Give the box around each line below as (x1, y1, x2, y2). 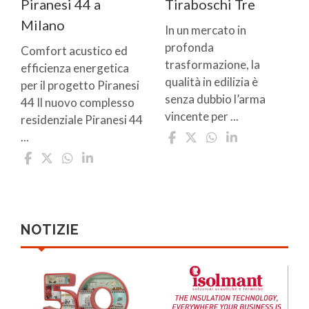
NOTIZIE (21, 221, 79, 238)
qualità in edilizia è (165, 74, 258, 89)
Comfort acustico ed (21, 43, 128, 58)
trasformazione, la (165, 57, 260, 72)
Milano (21, 16, 65, 33)
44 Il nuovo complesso (21, 94, 134, 110)
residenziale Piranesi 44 (21, 112, 143, 127)
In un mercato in (165, 22, 246, 37)
